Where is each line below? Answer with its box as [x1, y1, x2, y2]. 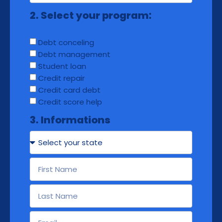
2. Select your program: [30, 8, 152, 23]
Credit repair [38, 73, 85, 84]
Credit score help [38, 97, 102, 108]
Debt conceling [38, 37, 94, 48]
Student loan [38, 61, 86, 72]
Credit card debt [38, 85, 101, 96]
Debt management [38, 49, 111, 60]
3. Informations [30, 113, 111, 127]
